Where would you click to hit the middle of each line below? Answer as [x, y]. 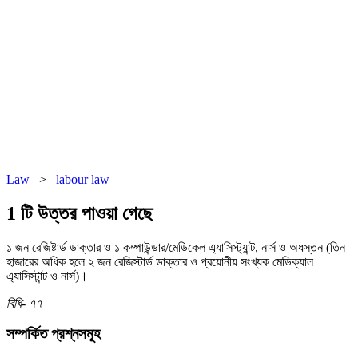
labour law [83, 179]
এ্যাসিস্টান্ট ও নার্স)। [47, 276]
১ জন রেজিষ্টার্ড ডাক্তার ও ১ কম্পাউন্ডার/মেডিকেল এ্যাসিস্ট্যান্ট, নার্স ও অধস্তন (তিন [176, 247]
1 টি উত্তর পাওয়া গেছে [80, 213]
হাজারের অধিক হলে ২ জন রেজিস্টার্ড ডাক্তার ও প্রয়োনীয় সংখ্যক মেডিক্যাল [160, 261]
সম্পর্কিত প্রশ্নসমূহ [54, 334]
